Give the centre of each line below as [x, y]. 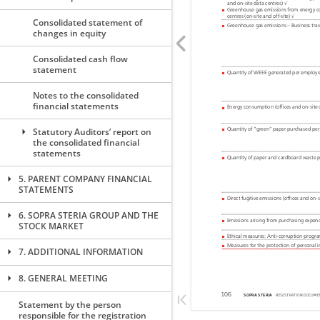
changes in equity [69, 33]
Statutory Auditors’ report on [92, 132]
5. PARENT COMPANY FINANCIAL [85, 179]
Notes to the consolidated [86, 95]
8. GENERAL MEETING [63, 278]
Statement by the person [70, 305]
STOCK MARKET [51, 226]
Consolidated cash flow [80, 59]
